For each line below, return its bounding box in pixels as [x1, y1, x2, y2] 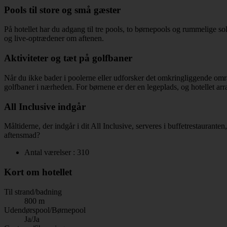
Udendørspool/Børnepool [4, 205, 86, 214]
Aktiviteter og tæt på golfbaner [4, 53, 132, 64]
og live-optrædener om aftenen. [4, 34, 104, 43]
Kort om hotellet [4, 166, 72, 177]
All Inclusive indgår [4, 101, 86, 112]
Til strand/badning [4, 187, 62, 196]
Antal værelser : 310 [24, 148, 89, 157]
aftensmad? [4, 131, 40, 140]
